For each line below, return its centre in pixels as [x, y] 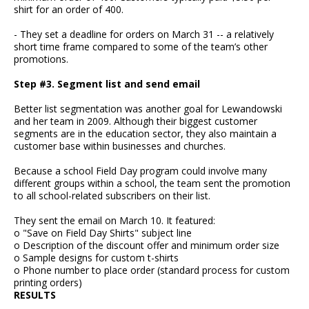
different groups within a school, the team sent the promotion [152, 183]
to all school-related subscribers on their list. [112, 196]
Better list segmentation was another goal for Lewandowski [148, 109]
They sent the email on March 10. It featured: [114, 221]
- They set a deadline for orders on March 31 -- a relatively [144, 34]
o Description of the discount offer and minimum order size [147, 246]
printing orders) [48, 283]
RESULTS [35, 295]
